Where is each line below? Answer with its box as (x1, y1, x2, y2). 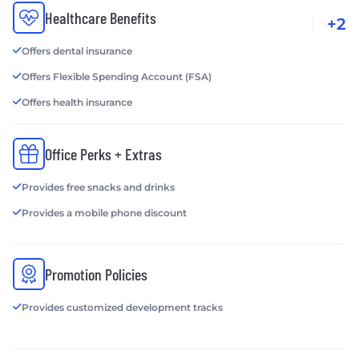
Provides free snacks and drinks (22, 181, 175, 194)
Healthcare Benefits (45, 8, 156, 28)
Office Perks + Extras (45, 144, 162, 164)
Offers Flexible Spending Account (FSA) (22, 71, 212, 83)
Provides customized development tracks (22, 301, 223, 314)
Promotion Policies (45, 264, 147, 284)
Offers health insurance (22, 96, 132, 109)
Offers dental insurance (22, 45, 132, 58)
